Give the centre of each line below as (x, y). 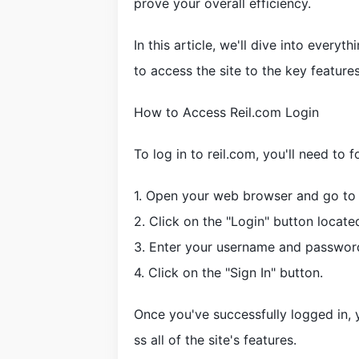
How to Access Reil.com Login (226, 112)
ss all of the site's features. (215, 340)
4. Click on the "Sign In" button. (228, 272)
